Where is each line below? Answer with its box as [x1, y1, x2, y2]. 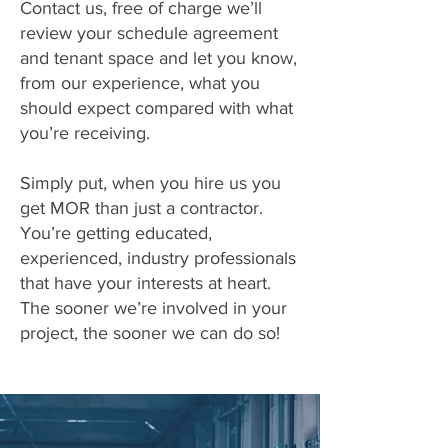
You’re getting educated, [20, 223, 212, 243]
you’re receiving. [20, 123, 150, 143]
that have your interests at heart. [20, 273, 271, 293]
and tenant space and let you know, [20, 48, 297, 68]
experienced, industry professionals [20, 248, 296, 268]
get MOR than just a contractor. [20, 198, 263, 218]
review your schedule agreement [20, 23, 278, 43]
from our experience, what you [20, 73, 260, 93]
